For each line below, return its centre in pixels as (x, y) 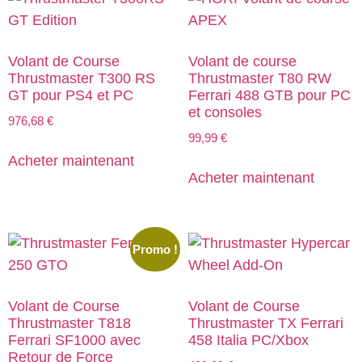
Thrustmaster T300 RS (82, 78)
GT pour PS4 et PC (71, 95)
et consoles (225, 112)
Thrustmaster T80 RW (259, 78)
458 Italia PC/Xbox (248, 341)
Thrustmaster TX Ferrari (265, 324)
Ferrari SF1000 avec (74, 341)
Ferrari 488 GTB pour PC (269, 95)
